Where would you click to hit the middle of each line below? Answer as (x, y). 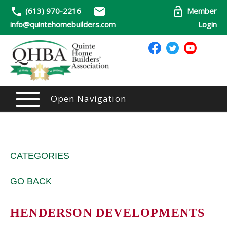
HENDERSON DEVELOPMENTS (108, 213)
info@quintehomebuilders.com (63, 25)
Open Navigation (88, 99)
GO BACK (31, 182)
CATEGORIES (40, 156)
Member (202, 11)
